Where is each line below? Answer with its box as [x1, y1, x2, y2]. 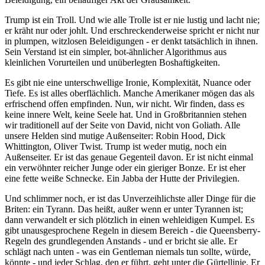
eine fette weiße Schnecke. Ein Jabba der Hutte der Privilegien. [5, 173, 240, 183]
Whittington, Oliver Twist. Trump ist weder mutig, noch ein [5, 141, 227, 151]
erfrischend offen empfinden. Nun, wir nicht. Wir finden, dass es [5, 98, 244, 109]
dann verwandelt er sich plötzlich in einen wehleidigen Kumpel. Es [5, 214, 254, 225]
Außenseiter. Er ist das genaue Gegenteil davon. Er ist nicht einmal [5, 151, 253, 162]
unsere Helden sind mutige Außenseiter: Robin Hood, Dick [5, 130, 225, 141]
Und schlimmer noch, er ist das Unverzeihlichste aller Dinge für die [5, 193, 256, 203]
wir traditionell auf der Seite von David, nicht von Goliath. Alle [5, 119, 240, 130]
